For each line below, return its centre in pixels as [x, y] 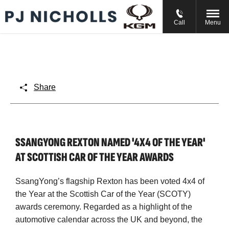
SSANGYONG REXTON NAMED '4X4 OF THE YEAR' [110, 142]
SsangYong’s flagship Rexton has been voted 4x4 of [110, 181]
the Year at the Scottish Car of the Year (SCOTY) [103, 194]
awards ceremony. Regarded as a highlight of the [104, 207]
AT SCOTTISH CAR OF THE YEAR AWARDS [95, 157]
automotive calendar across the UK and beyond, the [109, 219]
